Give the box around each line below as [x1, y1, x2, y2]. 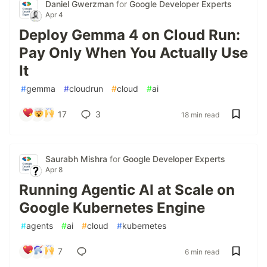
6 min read [185, 247, 219, 256]
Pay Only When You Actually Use [19, 44, 248, 61]
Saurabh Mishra [45, 153, 110, 164]
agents [26, 220, 53, 231]
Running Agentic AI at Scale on [19, 181, 235, 198]
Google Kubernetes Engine [19, 198, 205, 216]
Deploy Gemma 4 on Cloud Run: [19, 26, 240, 44]
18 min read [181, 110, 219, 119]
